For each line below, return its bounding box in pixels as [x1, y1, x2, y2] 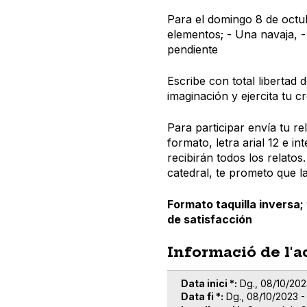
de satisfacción [167, 212, 252, 226]
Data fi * [181, 291, 221, 303]
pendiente [167, 42, 218, 56]
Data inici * [181, 277, 234, 289]
